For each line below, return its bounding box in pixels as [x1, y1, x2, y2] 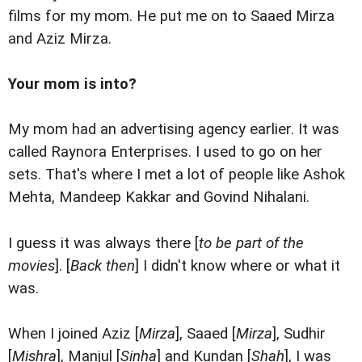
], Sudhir [272, 324, 326, 343]
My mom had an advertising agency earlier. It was [8, 120, 339, 139]
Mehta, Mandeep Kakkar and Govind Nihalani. [8, 188, 309, 207]
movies [8, 256, 55, 275]
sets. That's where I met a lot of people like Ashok [8, 166, 345, 184]
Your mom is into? [8, 75, 137, 94]
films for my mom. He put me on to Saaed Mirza [8, 7, 335, 26]
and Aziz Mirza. [8, 30, 112, 48]
